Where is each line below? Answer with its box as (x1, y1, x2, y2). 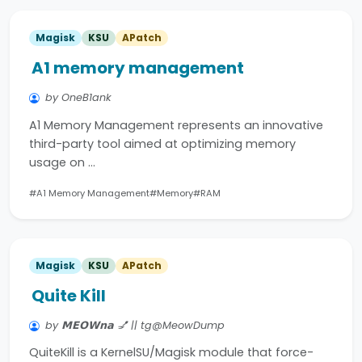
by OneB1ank (45, 90, 112, 105)
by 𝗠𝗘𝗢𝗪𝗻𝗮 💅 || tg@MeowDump (45, 318, 225, 332)
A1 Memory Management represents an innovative (29, 116, 323, 133)
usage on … (29, 154, 95, 170)
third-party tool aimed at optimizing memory (29, 135, 296, 152)
